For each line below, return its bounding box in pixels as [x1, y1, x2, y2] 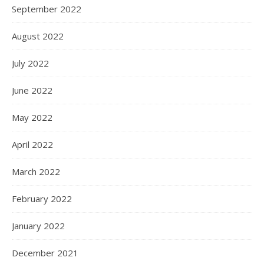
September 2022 [12, 3, 81, 15]
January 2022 [12, 220, 65, 232]
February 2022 [12, 193, 72, 204]
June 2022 [12, 84, 52, 96]
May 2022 [12, 111, 52, 123]
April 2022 [12, 138, 53, 150]
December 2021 [12, 247, 78, 259]
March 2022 [12, 166, 60, 177]
